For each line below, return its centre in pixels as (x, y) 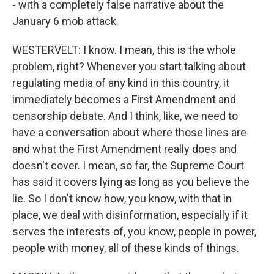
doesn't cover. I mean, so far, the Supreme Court (128, 165)
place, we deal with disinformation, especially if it (130, 215)
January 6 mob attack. (65, 21)
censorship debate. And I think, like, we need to (125, 116)
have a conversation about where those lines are (129, 132)
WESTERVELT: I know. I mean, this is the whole (124, 50)
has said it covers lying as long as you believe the (131, 182)
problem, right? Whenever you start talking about (129, 66)
